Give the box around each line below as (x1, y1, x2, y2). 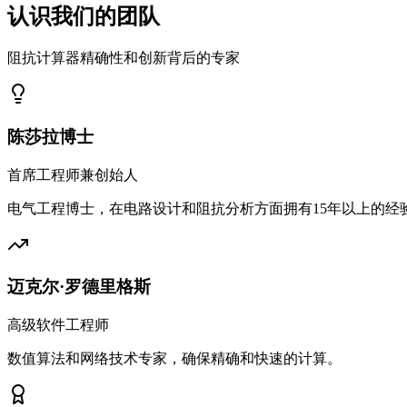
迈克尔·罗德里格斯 (7, 277, 151, 297)
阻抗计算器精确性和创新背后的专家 (7, 50, 240, 66)
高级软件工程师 (7, 317, 109, 333)
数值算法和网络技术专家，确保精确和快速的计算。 (7, 351, 342, 367)
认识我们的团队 (7, 5, 160, 29)
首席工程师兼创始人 (7, 166, 138, 183)
